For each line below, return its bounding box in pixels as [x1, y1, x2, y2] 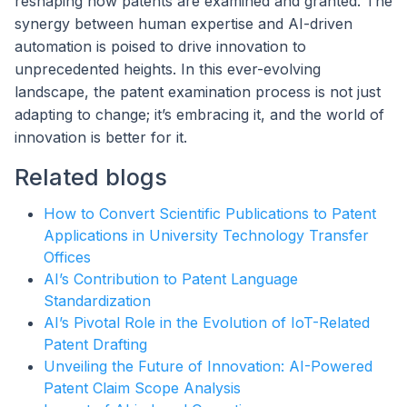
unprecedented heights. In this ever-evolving [15, 60, 321, 79]
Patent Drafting [44, 334, 147, 353]
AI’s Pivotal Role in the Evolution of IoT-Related [44, 313, 370, 332]
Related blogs [15, 164, 167, 192]
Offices [44, 247, 91, 266]
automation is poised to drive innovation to [15, 37, 306, 56]
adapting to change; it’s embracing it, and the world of [15, 105, 384, 124]
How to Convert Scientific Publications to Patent [44, 203, 376, 223]
